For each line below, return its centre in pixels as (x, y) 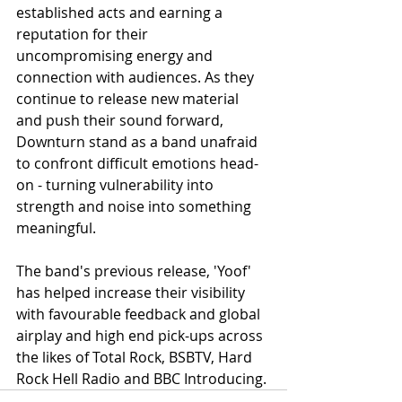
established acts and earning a (121, 13)
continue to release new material (129, 99)
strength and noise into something (135, 206)
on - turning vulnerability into (117, 185)
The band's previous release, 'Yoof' (135, 271)
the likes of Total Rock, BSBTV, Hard (136, 357)
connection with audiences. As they (137, 77)
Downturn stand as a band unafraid (139, 142)
